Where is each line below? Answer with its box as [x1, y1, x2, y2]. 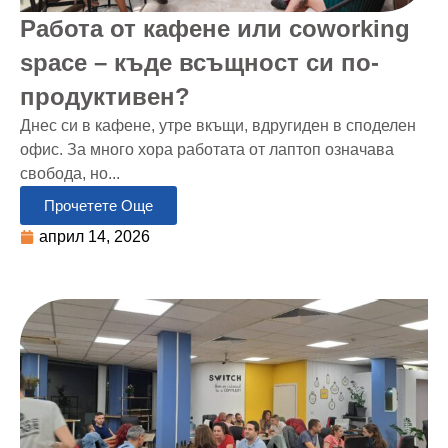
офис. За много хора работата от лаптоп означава [20, 140, 394, 158]
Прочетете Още [44, 196, 153, 214]
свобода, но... [20, 164, 120, 182]
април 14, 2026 [39, 227, 150, 245]
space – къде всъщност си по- [20, 48, 379, 76]
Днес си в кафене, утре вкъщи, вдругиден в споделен [20, 116, 416, 134]
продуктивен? [20, 82, 190, 110]
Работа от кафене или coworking [20, 14, 410, 42]
